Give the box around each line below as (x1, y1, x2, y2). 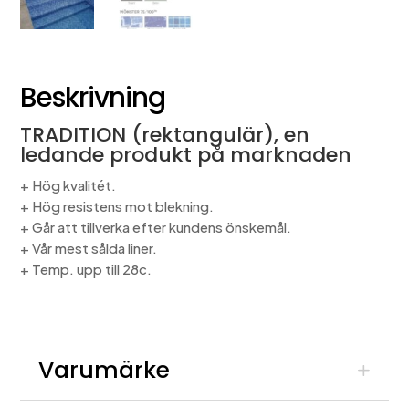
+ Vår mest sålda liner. (20, 238, 158, 257)
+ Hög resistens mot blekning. (20, 196, 215, 215)
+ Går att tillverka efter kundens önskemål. (20, 217, 292, 236)
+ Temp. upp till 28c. (20, 259, 152, 278)
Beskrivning (20, 78, 166, 117)
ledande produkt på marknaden (20, 140, 352, 169)
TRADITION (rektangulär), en (20, 120, 310, 149)
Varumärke (38, 353, 171, 386)
